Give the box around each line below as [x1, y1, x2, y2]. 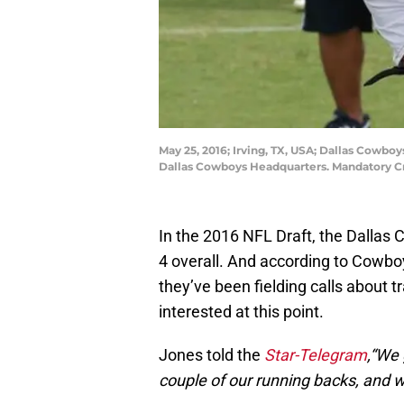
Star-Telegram [264, 345, 367, 365]
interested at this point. [159, 302, 324, 322]
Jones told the [159, 345, 264, 365]
